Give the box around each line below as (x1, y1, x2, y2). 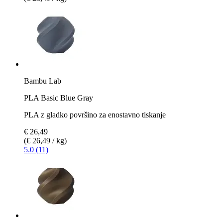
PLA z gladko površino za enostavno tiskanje (24, 110, 166, 119)
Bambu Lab (24, 76, 61, 85)
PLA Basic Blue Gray (24, 93, 93, 102)
